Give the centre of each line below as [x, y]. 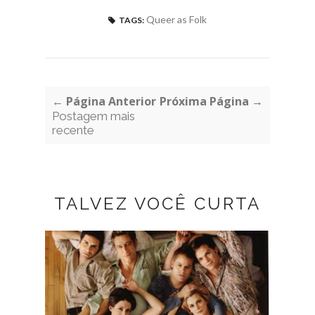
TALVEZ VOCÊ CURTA [157, 203]
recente [73, 130]
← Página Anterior [104, 101]
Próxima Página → [211, 101]
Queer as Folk [176, 19]
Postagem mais [94, 116]
